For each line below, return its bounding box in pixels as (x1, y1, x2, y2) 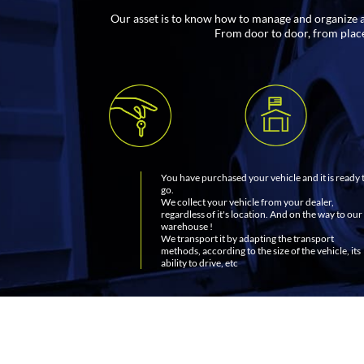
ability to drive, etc (160, 256, 238, 269)
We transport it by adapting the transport (160, 232, 334, 245)
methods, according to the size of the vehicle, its (160, 244, 361, 257)
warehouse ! (160, 219, 213, 232)
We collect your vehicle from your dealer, (160, 195, 334, 208)
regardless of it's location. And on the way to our (160, 207, 362, 220)
